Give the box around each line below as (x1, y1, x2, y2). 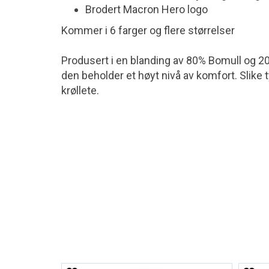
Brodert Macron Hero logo (85, 3, 208, 16)
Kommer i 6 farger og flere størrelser (61, 24, 235, 37)
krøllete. (61, 84, 99, 97)
